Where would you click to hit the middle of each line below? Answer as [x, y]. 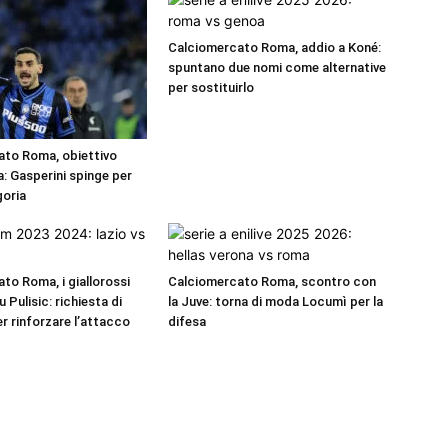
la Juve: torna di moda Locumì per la [275, 302]
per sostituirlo [211, 88]
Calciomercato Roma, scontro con [272, 282]
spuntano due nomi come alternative [277, 68]
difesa [187, 322]
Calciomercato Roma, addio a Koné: [274, 48]
